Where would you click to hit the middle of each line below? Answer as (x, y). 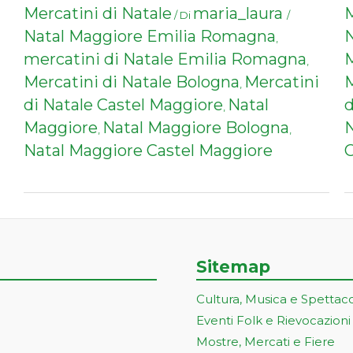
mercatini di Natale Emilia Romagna (165, 59)
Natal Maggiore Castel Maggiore (149, 151)
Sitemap (233, 267)
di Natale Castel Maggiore (124, 105)
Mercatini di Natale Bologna (132, 82)
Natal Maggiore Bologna (196, 128)
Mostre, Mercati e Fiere (266, 342)
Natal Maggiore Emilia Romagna (150, 37)
